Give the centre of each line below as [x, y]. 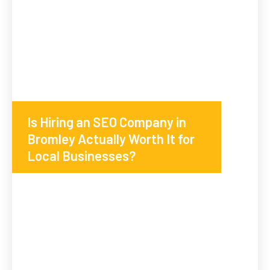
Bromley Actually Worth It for [111, 139]
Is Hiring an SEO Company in [107, 122]
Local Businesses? [81, 156]
